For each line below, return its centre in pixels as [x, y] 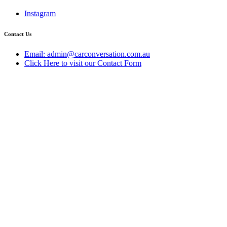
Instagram [40, 13]
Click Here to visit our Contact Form [83, 63]
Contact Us [18, 34]
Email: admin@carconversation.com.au [87, 54]
